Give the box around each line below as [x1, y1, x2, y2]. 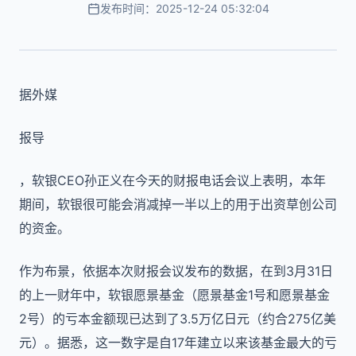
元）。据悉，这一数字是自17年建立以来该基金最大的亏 [19, 335, 337, 350]
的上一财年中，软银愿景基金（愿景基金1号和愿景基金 [19, 287, 330, 303]
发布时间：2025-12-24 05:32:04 [99, 2, 269, 15]
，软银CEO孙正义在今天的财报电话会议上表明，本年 [19, 172, 326, 188]
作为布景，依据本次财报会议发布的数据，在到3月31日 [19, 263, 333, 279]
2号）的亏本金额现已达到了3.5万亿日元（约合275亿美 [19, 311, 336, 327]
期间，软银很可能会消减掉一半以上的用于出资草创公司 [19, 196, 337, 212]
